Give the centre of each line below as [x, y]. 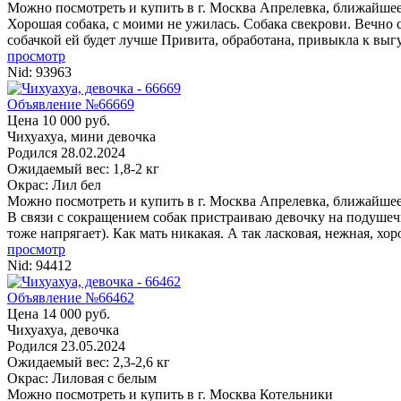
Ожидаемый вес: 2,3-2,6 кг [89, 362]
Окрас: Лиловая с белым [82, 378]
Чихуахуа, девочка [63, 329]
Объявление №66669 [71, 104]
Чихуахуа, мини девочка [81, 136]
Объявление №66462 [71, 297]
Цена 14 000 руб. [59, 313]
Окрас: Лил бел [54, 184]
